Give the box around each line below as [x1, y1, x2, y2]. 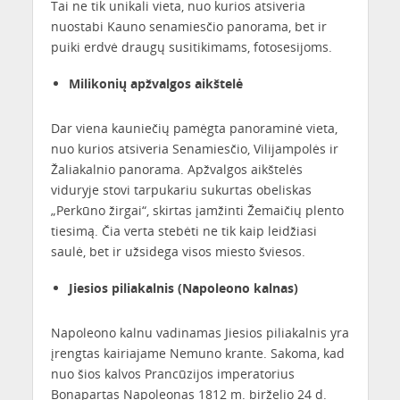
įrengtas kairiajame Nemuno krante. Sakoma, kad [50, 344, 345, 362]
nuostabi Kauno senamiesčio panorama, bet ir [50, 18, 327, 36]
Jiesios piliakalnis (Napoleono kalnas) [68, 279, 298, 296]
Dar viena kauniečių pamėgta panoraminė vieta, [50, 119, 337, 137]
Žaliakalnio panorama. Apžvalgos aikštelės [50, 160, 303, 178]
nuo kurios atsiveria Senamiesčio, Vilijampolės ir [50, 139, 338, 157]
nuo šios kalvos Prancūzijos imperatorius [50, 364, 295, 382]
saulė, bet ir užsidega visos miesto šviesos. [50, 242, 305, 260]
